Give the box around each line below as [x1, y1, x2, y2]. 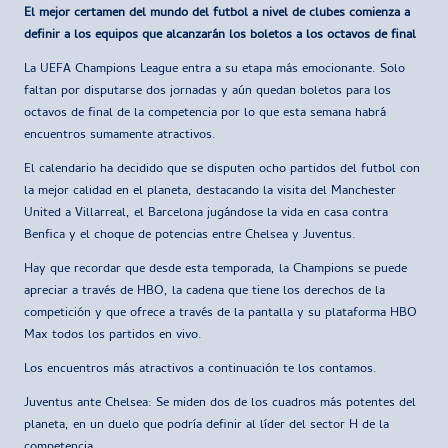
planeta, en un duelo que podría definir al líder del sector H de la [24, 415, 389, 437]
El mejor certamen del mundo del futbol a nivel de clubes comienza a [24, 3, 410, 25]
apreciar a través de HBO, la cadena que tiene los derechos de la [24, 281, 385, 303]
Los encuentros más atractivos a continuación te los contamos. [24, 359, 377, 381]
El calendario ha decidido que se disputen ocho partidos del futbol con [24, 159, 420, 181]
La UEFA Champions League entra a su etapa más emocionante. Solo [24, 59, 405, 81]
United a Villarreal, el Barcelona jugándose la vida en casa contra [24, 203, 388, 225]
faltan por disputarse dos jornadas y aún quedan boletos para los [24, 81, 391, 103]
